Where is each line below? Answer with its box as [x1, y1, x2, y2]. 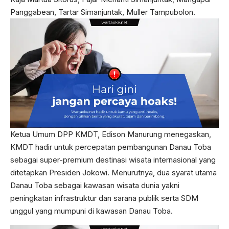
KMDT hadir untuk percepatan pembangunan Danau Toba [10, 142, 211, 152]
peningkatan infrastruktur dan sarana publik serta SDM [10, 193, 198, 203]
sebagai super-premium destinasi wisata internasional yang [10, 155, 216, 165]
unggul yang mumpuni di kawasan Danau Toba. [10, 206, 173, 216]
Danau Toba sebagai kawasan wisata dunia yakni [10, 180, 179, 191]
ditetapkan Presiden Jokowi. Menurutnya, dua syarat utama [10, 168, 217, 178]
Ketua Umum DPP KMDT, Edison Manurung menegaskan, [10, 129, 211, 140]
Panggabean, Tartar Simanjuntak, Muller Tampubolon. [10, 7, 195, 17]
